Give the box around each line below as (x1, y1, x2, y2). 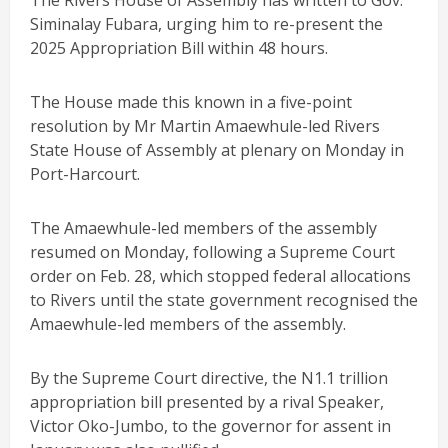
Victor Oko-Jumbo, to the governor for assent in (30, 415, 391, 438)
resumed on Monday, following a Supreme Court (30, 241, 395, 264)
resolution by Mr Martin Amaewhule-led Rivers (30, 115, 380, 138)
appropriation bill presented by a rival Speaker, (30, 391, 384, 414)
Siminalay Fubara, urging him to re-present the (30, 13, 383, 36)
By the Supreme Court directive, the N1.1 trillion (30, 367, 388, 390)
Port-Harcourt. (30, 163, 140, 186)
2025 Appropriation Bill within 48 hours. (30, 37, 328, 60)
